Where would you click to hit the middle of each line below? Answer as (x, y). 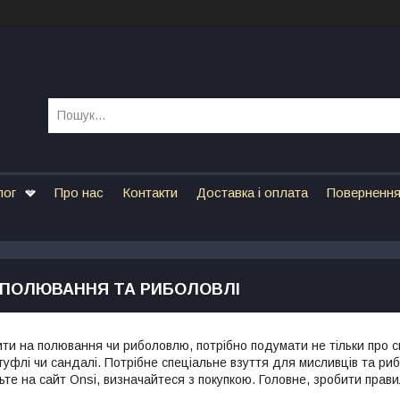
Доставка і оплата (252, 192)
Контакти (150, 192)
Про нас (79, 192)
